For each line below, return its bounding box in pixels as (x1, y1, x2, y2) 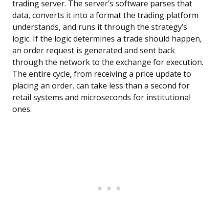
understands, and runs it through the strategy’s (12, 22, 187, 33)
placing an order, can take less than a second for (12, 80, 190, 91)
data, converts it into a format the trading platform (12, 10, 198, 21)
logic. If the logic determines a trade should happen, (12, 33, 202, 44)
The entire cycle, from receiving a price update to (12, 68, 191, 80)
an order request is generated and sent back (12, 45, 175, 56)
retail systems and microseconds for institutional (12, 92, 191, 103)
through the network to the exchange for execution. (12, 57, 203, 68)
